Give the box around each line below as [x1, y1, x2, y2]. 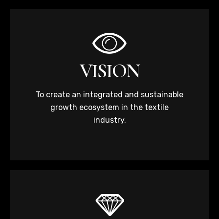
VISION [80, 59, 139, 83]
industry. [93, 115, 126, 125]
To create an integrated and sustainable [36, 90, 183, 100]
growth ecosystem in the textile [50, 103, 169, 112]
